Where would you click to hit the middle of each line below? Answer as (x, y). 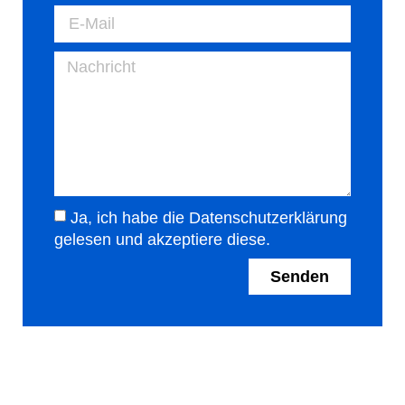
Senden (300, 276)
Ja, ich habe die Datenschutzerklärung (209, 217)
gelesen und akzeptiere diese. (162, 239)
